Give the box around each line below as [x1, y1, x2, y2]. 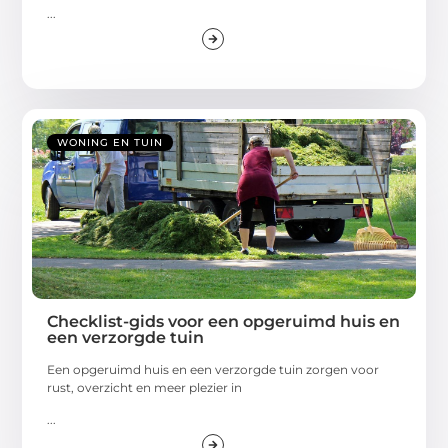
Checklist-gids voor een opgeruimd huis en [47, 312, 401, 332]
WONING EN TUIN [57, 136, 164, 150]
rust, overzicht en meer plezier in [47, 380, 243, 396]
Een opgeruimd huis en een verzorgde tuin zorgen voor [47, 362, 380, 378]
